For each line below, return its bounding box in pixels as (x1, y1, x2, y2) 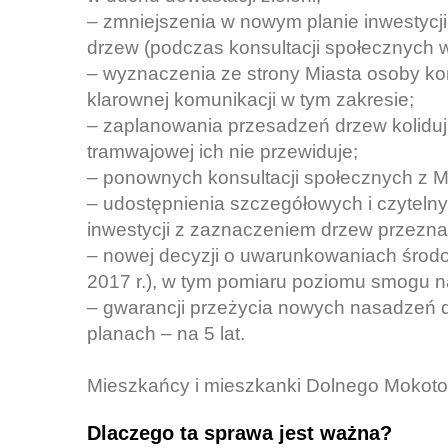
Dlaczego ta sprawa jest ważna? (87, 422, 392, 444)
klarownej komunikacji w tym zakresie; (87, 89, 414, 110)
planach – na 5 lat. (87, 323, 245, 344)
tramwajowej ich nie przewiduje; (87, 141, 358, 162)
